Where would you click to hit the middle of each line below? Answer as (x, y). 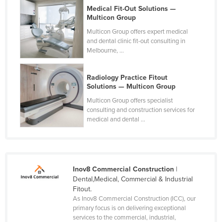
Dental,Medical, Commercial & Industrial (133, 179)
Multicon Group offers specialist (130, 101)
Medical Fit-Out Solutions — (132, 9)
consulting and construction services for (141, 110)
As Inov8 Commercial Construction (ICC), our (134, 199)
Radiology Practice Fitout (127, 78)
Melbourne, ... (106, 51)
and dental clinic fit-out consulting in (136, 41)
